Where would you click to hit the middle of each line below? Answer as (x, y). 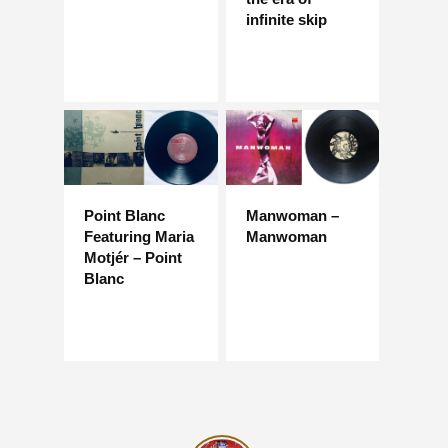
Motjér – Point (133, 258)
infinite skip (286, 19)
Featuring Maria (139, 237)
